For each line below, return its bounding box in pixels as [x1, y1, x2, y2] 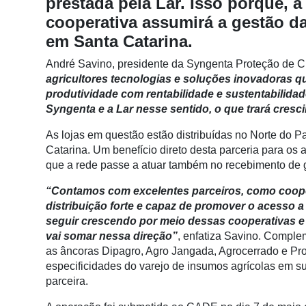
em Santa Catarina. [46, 31, 193, 51]
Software [5, 195, 48, 208]
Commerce [5, 98, 59, 111]
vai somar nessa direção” [46, 229, 178, 242]
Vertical [5, 169, 42, 182]
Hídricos [5, 281, 46, 294]
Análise [5, 57, 42, 70]
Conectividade [5, 1, 76, 14]
